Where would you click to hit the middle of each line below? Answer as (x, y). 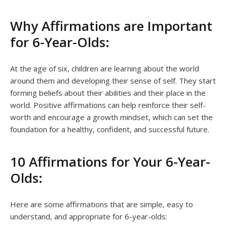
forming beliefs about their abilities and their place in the (108, 92)
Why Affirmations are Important (111, 26)
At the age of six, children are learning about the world (105, 68)
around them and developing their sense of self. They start (113, 80)
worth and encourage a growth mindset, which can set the (111, 117)
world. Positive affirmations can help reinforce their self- (108, 105)
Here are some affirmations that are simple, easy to (102, 204)
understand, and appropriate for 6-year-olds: (89, 216)
